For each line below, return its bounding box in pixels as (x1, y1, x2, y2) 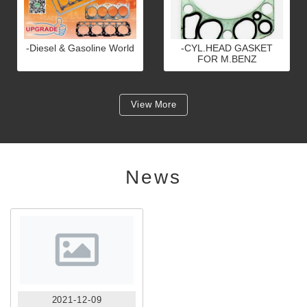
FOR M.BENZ (197, 53, 257, 65)
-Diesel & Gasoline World (26, 42, 134, 54)
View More (130, 99, 177, 110)
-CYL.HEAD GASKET (181, 42, 273, 54)
